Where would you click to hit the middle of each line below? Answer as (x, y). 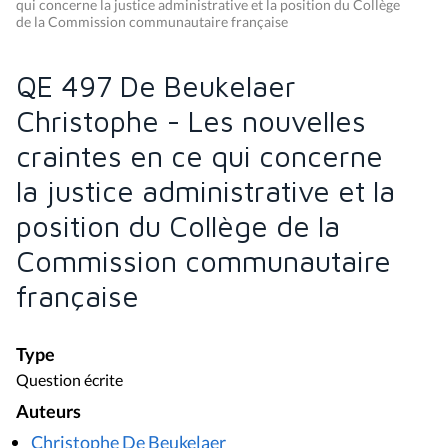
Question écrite (69, 379)
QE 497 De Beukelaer (156, 86)
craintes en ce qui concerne (199, 156)
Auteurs (48, 411)
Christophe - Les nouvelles (191, 121)
